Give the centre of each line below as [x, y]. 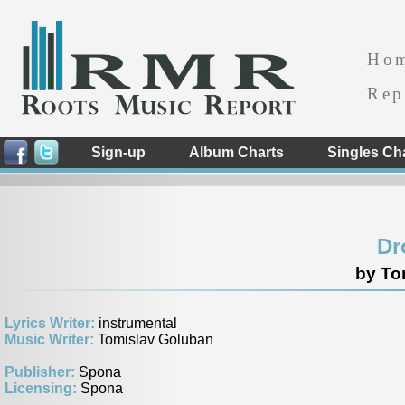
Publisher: [42, 372]
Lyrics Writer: [52, 323]
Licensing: [42, 388]
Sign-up [118, 152]
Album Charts [236, 152]
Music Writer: [51, 339]
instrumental [138, 323]
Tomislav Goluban [155, 339]
